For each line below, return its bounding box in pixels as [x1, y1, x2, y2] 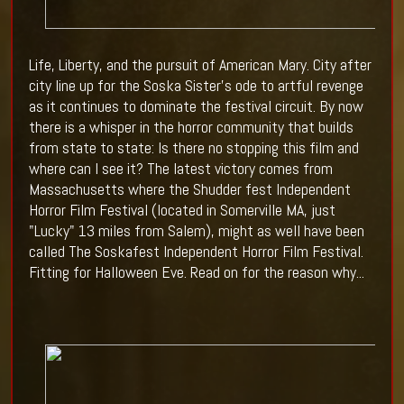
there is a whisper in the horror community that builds [28, 116, 353, 138]
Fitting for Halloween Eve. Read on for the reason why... [28, 262, 364, 283]
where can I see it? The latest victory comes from [28, 158, 333, 179]
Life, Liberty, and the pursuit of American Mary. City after [28, 54, 372, 76]
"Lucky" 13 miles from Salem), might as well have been [28, 220, 364, 242]
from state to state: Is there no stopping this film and [28, 137, 359, 159]
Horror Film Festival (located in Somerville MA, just [28, 199, 335, 221]
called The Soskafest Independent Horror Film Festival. [28, 241, 363, 262]
